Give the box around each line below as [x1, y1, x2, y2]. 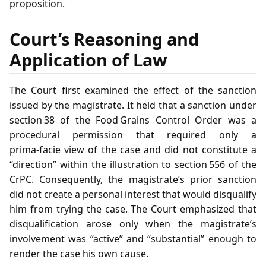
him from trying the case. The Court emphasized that [9, 202, 256, 216]
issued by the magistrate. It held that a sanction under [9, 98, 256, 112]
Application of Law [9, 47, 167, 71]
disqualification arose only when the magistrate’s [9, 217, 256, 230]
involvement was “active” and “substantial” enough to [9, 232, 256, 245]
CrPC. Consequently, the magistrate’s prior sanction [9, 172, 256, 186]
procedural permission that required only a [9, 128, 256, 141]
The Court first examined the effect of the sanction [9, 83, 256, 97]
